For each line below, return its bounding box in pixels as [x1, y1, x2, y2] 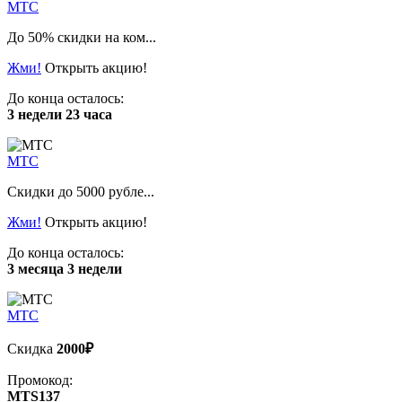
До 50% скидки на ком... [7, 29, 156, 45]
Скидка [7, 340, 57, 356]
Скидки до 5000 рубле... [7, 183, 154, 199]
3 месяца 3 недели [7, 260, 122, 276]
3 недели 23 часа [7, 106, 112, 122]
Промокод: [7, 371, 73, 388]
